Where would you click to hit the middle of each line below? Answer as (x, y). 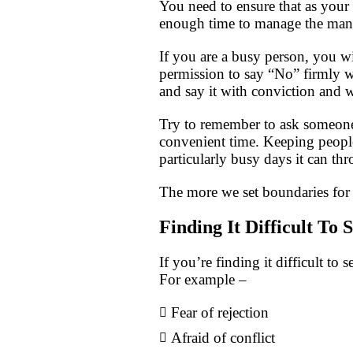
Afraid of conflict (223, 338)
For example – (203, 280)
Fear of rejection (220, 313)
